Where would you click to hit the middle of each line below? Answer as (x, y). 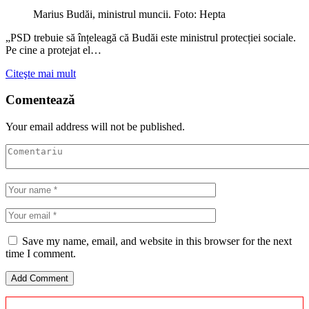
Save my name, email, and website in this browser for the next (157, 241)
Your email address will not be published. (95, 127)
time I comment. (41, 254)
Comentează (40, 100)
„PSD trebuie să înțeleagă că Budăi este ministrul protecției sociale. (151, 37)
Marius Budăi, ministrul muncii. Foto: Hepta (129, 14)
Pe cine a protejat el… (53, 50)
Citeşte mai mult (41, 73)
